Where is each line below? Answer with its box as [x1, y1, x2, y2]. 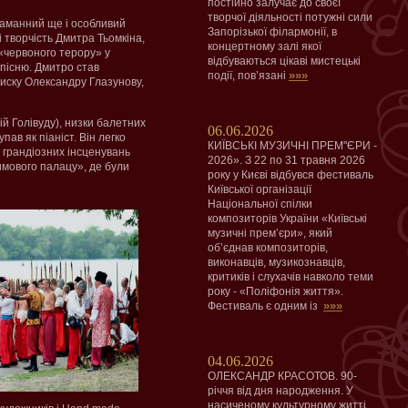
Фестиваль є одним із [208, 300, 323, 312]
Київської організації [208, 183, 311, 196]
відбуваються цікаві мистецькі [208, 55, 361, 67]
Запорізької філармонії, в [208, 25, 337, 38]
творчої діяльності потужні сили [208, 11, 372, 24]
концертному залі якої [208, 40, 321, 53]
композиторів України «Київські [208, 212, 367, 225]
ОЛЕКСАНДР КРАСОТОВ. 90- [208, 370, 357, 382]
